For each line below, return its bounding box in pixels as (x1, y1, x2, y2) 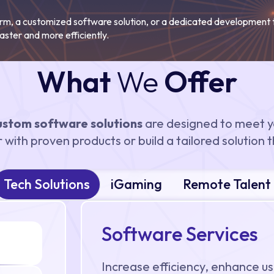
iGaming (110, 176, 162, 193)
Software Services (101, 221, 258, 246)
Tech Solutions (3, 176, 90, 193)
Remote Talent (232, 176, 271, 193)
